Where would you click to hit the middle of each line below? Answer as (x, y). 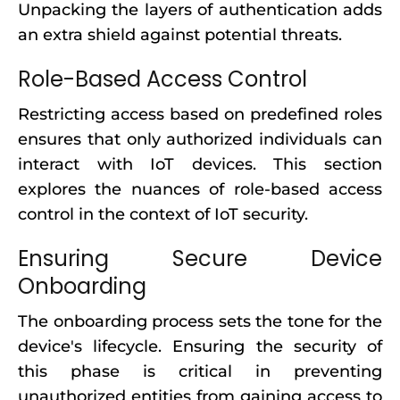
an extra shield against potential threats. (180, 35)
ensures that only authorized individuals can (200, 139)
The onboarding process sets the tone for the (200, 321)
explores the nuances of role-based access (200, 189)
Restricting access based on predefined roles (200, 114)
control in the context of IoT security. (163, 214)
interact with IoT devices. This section (200, 164)
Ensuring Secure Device (200, 258)
